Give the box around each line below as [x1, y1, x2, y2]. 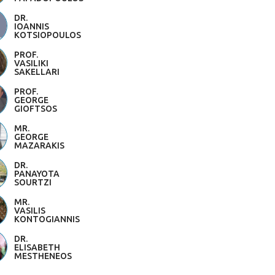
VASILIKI [14, 58, 48, 68]
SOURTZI [14, 177, 52, 187]
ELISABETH [14, 242, 60, 252]
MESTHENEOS [14, 251, 72, 261]
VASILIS [14, 206, 45, 215]
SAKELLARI [14, 67, 60, 77]
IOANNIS [14, 21, 49, 31]
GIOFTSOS [14, 104, 57, 114]
